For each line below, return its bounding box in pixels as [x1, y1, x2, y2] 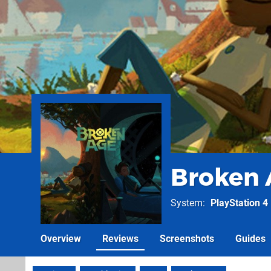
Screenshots [160, 233, 214, 244]
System [171, 197, 203, 209]
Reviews [102, 233, 139, 244]
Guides [235, 233, 266, 244]
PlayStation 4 [211, 197, 268, 209]
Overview [41, 233, 81, 244]
